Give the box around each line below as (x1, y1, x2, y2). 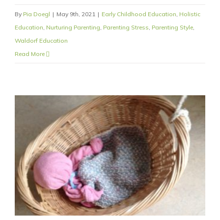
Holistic (179, 10, 200, 18)
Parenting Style (152, 24, 193, 31)
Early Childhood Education (102, 10, 176, 18)
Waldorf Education (15, 37, 68, 45)
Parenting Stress (103, 24, 149, 31)
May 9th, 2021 (56, 10, 95, 18)
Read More (15, 50, 45, 58)
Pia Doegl (23, 10, 50, 18)
